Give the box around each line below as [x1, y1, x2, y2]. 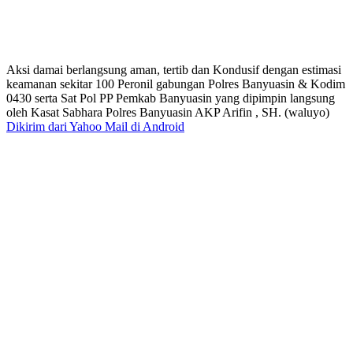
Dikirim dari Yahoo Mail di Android [6, 119, 184, 133]
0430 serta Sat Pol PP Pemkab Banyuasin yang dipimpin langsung [6, 91, 335, 105]
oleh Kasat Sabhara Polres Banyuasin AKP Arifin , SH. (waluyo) [6, 105, 329, 119]
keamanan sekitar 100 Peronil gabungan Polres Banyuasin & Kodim [6, 76, 345, 91]
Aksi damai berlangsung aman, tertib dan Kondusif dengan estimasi [6, 62, 341, 76]
